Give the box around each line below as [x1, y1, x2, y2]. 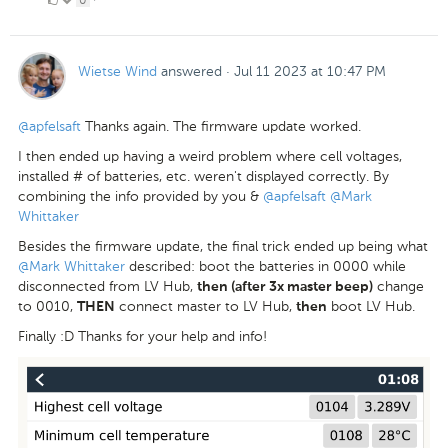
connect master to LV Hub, [115, 297, 296, 315]
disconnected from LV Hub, [18, 277, 197, 295]
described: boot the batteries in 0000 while [125, 257, 406, 275]
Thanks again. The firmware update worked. [81, 117, 361, 135]
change [373, 277, 424, 295]
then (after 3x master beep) [197, 279, 373, 294]
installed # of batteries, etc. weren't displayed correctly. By [18, 167, 389, 185]
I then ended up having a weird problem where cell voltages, [18, 147, 402, 165]
